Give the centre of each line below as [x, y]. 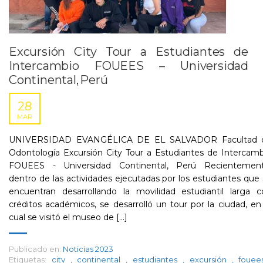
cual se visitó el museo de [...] [68, 217]
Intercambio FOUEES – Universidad [129, 66]
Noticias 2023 [88, 249]
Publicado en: [35, 249]
